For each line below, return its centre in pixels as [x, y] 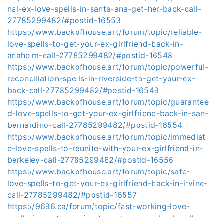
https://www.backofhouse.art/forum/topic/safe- [99, 171]
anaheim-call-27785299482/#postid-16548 [90, 55]
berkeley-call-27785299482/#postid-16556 [91, 160]
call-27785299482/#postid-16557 [72, 195]
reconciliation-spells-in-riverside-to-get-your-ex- [101, 78]
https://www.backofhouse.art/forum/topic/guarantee [108, 102]
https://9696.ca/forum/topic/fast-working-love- [99, 206]
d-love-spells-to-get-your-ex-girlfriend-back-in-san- [108, 113]
